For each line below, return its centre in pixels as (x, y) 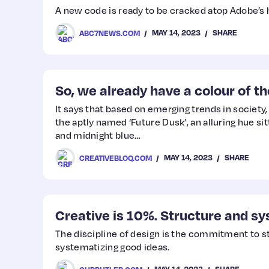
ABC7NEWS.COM (110, 33)
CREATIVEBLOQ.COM (116, 158)
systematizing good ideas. (113, 247)
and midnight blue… (98, 135)
